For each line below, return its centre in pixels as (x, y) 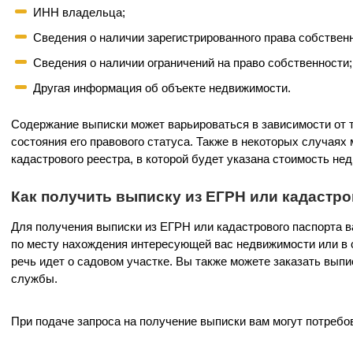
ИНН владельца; (79, 12)
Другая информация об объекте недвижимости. (162, 88)
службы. (34, 279)
